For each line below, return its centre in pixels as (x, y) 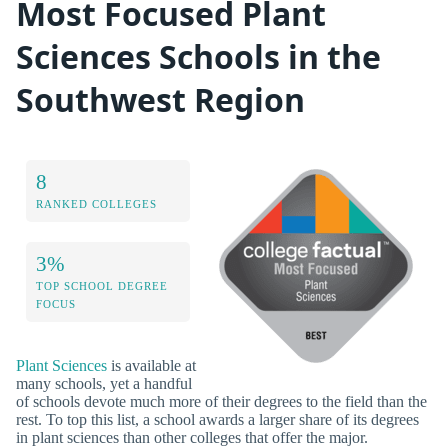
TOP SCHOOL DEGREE (102, 285)
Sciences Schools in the (198, 57)
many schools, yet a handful (104, 383)
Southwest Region (160, 100)
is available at (151, 365)
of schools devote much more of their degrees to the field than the (221, 401)
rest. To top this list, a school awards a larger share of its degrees (217, 419)
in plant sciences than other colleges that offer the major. (192, 437)
